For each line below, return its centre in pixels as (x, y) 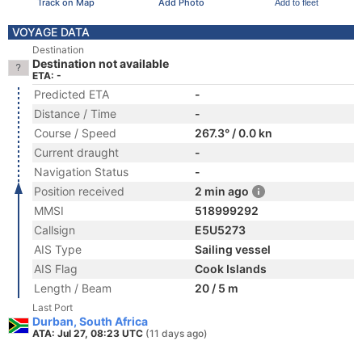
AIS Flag (56, 269)
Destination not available (101, 63)
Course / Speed (75, 133)
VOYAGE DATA (51, 32)
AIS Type (58, 249)
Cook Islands (231, 269)
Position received (79, 191)
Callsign (55, 230)
